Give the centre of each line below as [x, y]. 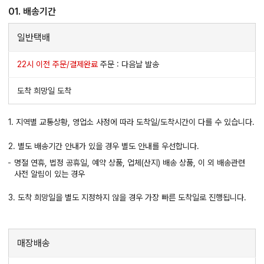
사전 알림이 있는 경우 [49, 174]
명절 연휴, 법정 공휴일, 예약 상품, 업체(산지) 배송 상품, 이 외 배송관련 [130, 163]
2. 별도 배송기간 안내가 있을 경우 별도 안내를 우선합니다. [104, 146]
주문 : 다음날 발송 [128, 65]
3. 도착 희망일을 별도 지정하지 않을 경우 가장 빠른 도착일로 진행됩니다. [127, 198]
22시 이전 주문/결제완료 [57, 65]
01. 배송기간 [32, 12]
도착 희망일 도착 [44, 91]
